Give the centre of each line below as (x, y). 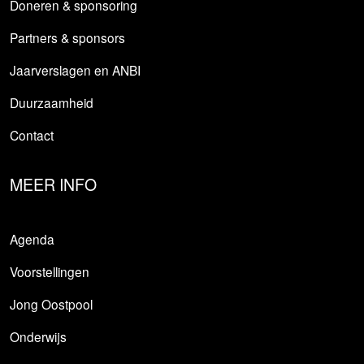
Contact (31, 135)
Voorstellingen (49, 271)
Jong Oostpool (51, 303)
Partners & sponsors (67, 38)
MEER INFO (53, 185)
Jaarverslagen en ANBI (75, 70)
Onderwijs (38, 336)
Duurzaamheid (51, 103)
